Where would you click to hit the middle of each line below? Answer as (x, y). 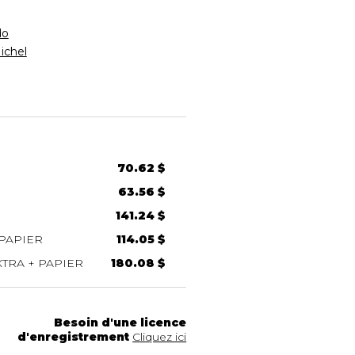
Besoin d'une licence (120, 322)
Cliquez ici (160, 336)
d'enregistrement (74, 336)
